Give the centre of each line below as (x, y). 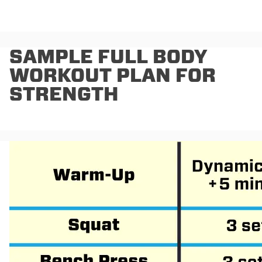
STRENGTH (64, 94)
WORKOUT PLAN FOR (113, 75)
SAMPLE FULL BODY (108, 56)
